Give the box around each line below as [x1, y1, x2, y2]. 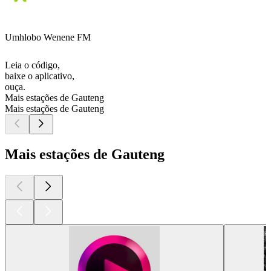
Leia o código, [5, 60, 60, 71]
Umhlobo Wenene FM [5, 32, 91, 43]
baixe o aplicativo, [5, 71, 74, 82]
